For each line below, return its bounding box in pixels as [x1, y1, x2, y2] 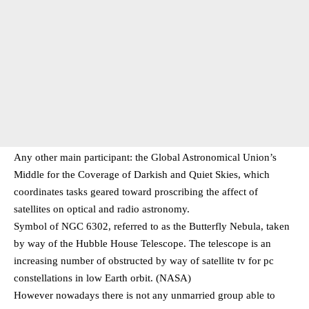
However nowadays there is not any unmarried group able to [14, 290, 275, 301]
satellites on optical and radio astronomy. [14, 203, 190, 215]
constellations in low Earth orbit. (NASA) [14, 272, 191, 284]
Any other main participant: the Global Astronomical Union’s [14, 152, 277, 163]
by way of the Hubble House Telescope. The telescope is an [14, 238, 271, 250]
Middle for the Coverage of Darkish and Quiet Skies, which [14, 169, 270, 181]
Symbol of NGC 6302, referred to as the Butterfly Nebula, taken [14, 221, 290, 232]
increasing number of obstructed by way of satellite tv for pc [14, 255, 274, 267]
